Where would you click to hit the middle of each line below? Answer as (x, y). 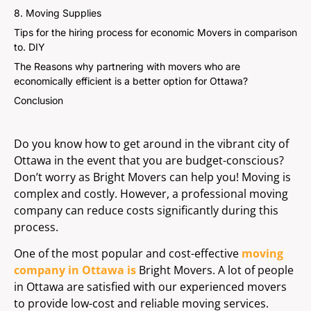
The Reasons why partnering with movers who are (127, 66)
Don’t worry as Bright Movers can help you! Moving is (152, 177)
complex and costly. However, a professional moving (151, 194)
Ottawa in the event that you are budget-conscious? (149, 160)
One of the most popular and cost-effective (128, 254)
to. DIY (30, 47)
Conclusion (39, 100)
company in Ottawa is (75, 270)
